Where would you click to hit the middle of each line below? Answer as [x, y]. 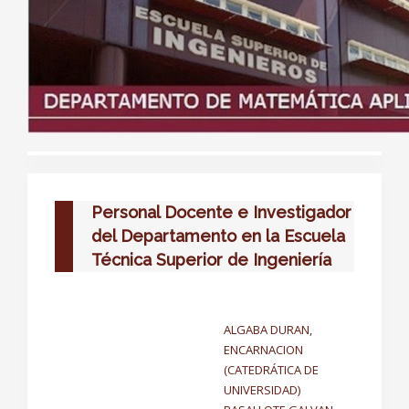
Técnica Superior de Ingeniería [211, 260]
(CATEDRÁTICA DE [271, 370]
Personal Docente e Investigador [221, 212]
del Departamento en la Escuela [218, 236]
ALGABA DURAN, [268, 330]
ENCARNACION [263, 350]
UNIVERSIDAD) [262, 390]
